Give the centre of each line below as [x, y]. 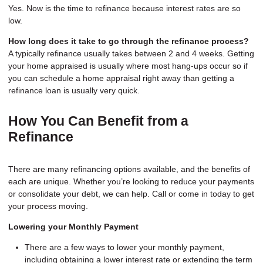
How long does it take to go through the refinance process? [129, 41]
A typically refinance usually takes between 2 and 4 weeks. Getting [131, 54]
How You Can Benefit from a [98, 122]
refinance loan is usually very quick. [74, 91]
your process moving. [48, 206]
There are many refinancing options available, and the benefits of [129, 169]
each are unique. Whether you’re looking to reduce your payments [131, 181]
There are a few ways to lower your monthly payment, [124, 247]
